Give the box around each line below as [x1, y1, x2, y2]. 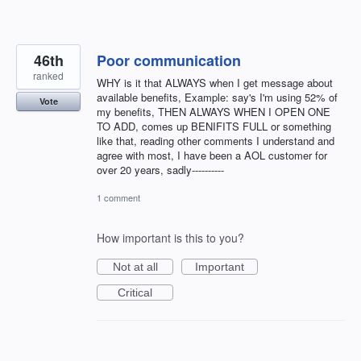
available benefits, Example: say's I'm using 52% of [97, 89, 338, 105]
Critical [118, 285, 152, 299]
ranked [33, 68, 64, 82]
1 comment [97, 190, 140, 204]
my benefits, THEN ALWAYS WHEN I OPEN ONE [97, 103, 330, 119]
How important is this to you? [97, 229, 244, 246]
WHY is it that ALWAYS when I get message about [97, 74, 333, 90]
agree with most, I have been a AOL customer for [97, 147, 327, 163]
